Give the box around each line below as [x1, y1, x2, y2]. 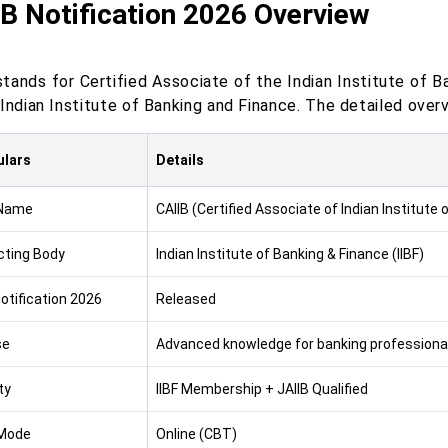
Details [155, 152, 204, 168]
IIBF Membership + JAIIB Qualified [155, 381, 368, 397]
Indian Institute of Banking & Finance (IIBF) [155, 246, 424, 262]
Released [155, 291, 216, 307]
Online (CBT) [155, 426, 237, 442]
